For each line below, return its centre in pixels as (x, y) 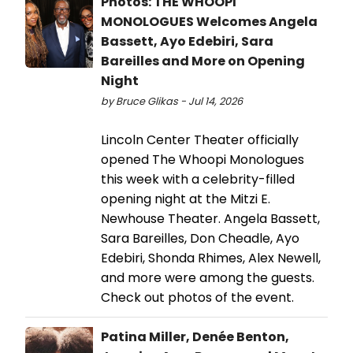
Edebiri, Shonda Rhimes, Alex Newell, (211, 258)
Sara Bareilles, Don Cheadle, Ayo (200, 238)
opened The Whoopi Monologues (203, 159)
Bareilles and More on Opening (203, 61)
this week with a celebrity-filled (198, 179)
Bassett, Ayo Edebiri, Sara (187, 41)
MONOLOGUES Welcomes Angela (209, 21)
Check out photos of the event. (197, 297)
